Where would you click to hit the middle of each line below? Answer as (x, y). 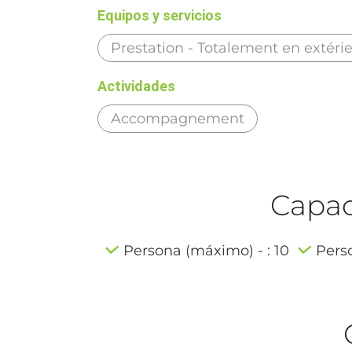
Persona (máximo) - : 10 (207, 250)
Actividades (137, 86)
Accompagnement (178, 118)
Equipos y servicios (160, 15)
